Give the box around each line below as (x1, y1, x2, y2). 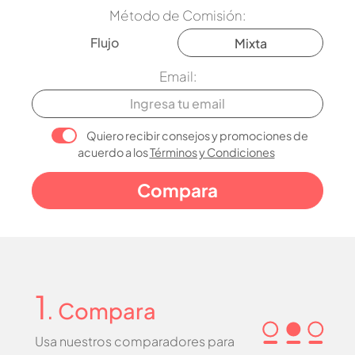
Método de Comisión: (109, 6, 246, 24)
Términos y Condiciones (149, 144, 275, 159)
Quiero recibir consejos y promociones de (86, 128, 308, 143)
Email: (158, 67, 197, 85)
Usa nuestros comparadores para (35, 332, 235, 349)
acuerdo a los (77, 144, 150, 159)
